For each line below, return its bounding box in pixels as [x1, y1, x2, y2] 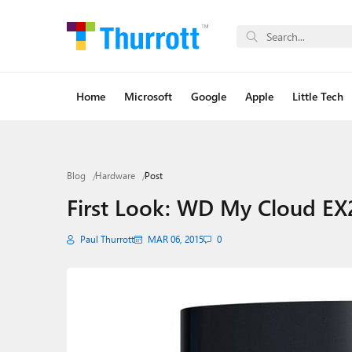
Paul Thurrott [79, 233, 134, 245]
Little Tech [291, 89, 343, 104]
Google [190, 89, 226, 104]
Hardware [94, 170, 135, 181]
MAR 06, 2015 [147, 233, 203, 245]
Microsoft [123, 89, 172, 104]
